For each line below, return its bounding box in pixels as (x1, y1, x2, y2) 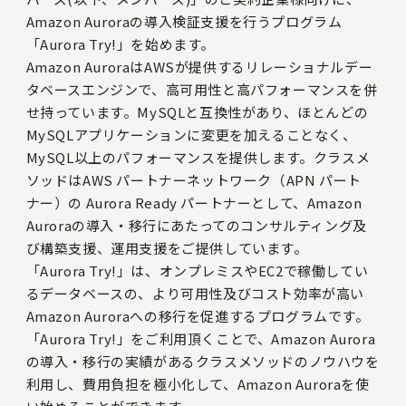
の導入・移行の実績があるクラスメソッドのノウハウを (25, 352, 380, 372)
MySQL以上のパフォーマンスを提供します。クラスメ (25, 148, 371, 168)
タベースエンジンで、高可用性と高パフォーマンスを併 (25, 80, 378, 100)
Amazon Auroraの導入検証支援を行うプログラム (25, 12, 343, 32)
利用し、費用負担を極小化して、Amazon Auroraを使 (25, 374, 370, 394)
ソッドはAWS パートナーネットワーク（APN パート (25, 170, 362, 190)
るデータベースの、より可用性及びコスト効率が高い (25, 284, 365, 304)
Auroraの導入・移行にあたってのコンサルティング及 (25, 216, 367, 236)
